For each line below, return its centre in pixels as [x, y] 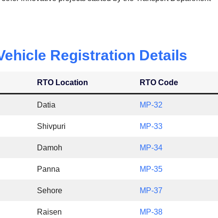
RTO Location [63, 83]
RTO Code [159, 83]
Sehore [50, 191]
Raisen [50, 212]
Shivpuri [52, 127]
